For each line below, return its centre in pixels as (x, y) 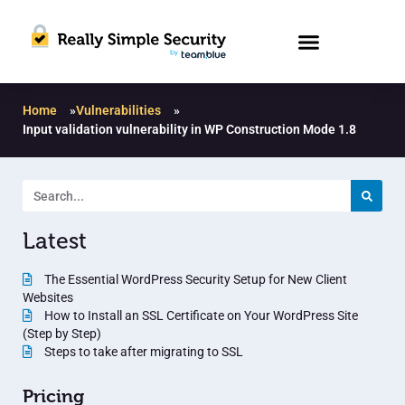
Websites (48, 298)
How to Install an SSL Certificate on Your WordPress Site (200, 316)
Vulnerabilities (118, 111)
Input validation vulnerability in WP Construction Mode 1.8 (189, 130)
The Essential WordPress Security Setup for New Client (194, 280)
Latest (55, 241)
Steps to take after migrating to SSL (142, 352)
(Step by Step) (62, 334)
